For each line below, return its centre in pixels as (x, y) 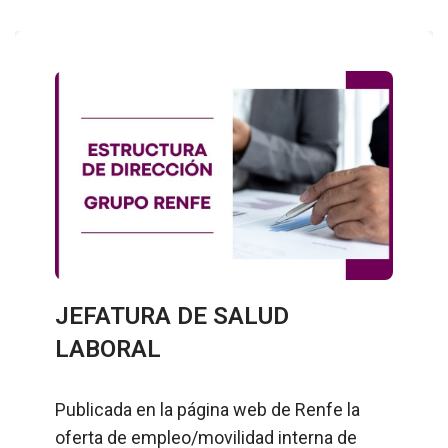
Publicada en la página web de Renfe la (207, 409)
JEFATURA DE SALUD (172, 315)
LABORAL (108, 348)
